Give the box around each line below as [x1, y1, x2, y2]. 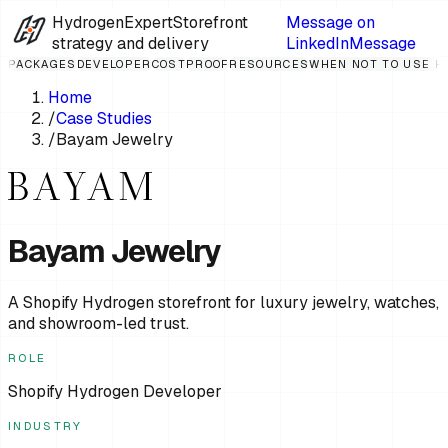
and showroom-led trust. [8, 312, 189, 334]
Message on [285, 11, 375, 33]
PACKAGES [8, 57, 77, 71]
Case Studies [56, 108, 152, 129]
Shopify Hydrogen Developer [8, 380, 222, 402]
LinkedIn [285, 32, 349, 54]
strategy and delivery [52, 32, 209, 54]
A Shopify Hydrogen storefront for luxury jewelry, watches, [8, 291, 439, 313]
